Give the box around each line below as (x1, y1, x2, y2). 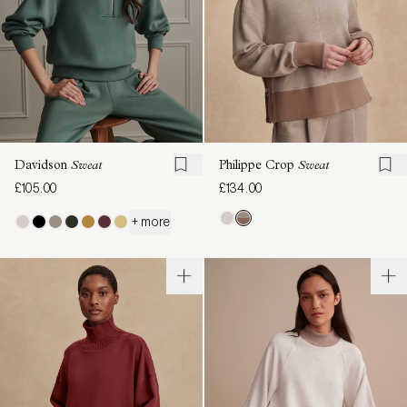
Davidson (15, 159, 71, 173)
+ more (129, 213, 171, 229)
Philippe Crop (219, 159, 298, 173)
